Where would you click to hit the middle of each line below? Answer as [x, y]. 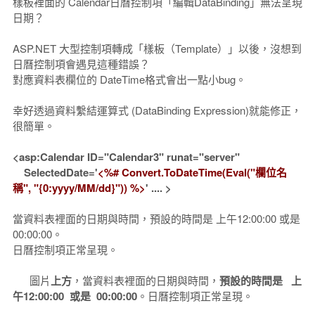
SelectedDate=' [55, 172]
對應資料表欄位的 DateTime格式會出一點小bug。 [129, 79]
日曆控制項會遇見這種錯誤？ [81, 64]
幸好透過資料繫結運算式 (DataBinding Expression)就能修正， [157, 110]
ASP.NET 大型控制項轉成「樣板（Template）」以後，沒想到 [157, 48]
